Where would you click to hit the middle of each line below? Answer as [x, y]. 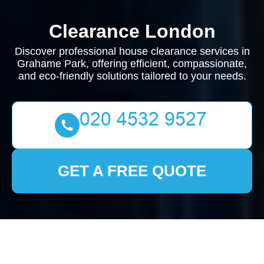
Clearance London [132, 31]
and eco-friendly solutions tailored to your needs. [132, 76]
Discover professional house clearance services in [132, 51]
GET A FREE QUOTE [132, 171]
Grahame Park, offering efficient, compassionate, [132, 64]
